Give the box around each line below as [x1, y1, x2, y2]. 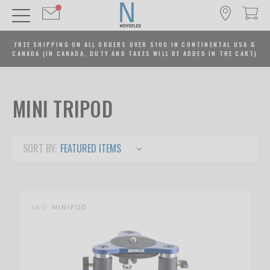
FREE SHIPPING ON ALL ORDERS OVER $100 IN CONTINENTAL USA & [14, 40, 256, 49]
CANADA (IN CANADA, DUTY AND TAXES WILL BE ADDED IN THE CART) [12, 49, 258, 58]
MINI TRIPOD [13, 94, 113, 124]
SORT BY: [22, 141, 57, 155]
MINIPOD [51, 204, 87, 211]
